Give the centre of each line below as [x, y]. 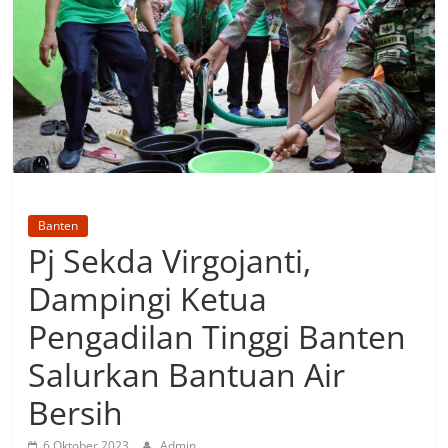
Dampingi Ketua [148, 298]
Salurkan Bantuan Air [187, 374]
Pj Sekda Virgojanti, [170, 260]
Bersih [76, 412]
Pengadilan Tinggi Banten [217, 336]
